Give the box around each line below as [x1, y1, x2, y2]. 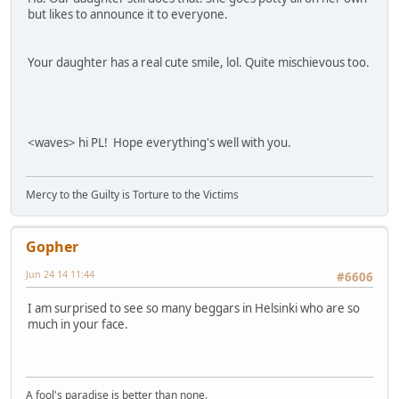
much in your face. [28, 315, 128, 332]
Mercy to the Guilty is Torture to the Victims [26, 187, 239, 203]
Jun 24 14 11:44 [26, 267, 94, 281]
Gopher [26, 237, 78, 257]
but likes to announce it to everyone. [28, 5, 228, 22]
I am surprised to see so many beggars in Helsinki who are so [28, 299, 360, 316]
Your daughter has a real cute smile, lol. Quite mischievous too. [28, 53, 370, 70]
